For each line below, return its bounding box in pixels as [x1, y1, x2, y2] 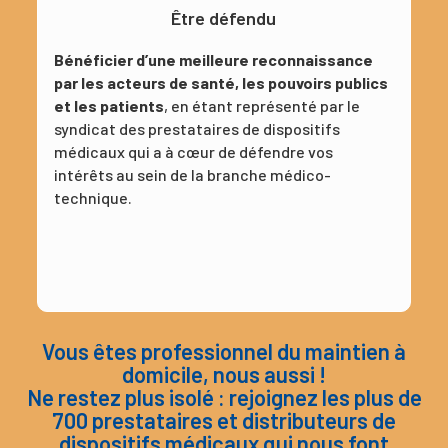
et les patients [53, 96, 164, 116]
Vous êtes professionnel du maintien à [42, 338, 406, 365]
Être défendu [171, 7, 277, 30]
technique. [53, 188, 132, 208]
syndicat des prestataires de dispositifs [53, 119, 340, 139]
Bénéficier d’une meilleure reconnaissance [53, 50, 373, 70]
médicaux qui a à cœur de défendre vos [53, 142, 333, 162]
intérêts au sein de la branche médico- [53, 165, 331, 185]
